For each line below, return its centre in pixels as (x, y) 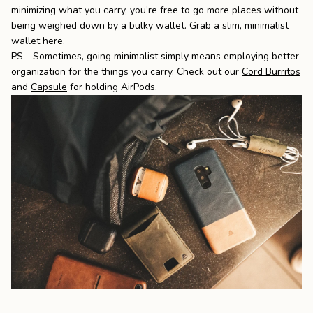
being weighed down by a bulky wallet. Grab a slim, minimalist (150, 26)
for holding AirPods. (114, 87)
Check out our (208, 72)
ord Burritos (274, 72)
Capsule (49, 87)
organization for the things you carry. (93, 72)
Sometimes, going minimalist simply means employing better (166, 57)
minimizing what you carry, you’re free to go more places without (155, 10)
